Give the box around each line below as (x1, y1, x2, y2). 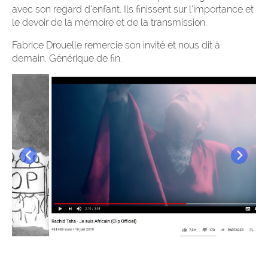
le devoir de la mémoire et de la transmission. (12, 17, 207, 29)
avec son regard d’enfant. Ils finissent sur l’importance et (12, 4, 254, 16)
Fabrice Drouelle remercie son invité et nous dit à (12, 39, 220, 51)
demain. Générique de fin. (12, 53, 122, 65)
